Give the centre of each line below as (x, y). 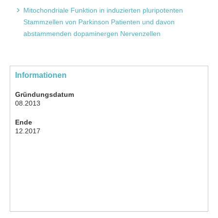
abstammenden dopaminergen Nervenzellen (92, 33)
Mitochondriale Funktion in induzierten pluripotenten (103, 10)
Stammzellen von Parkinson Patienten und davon (99, 22)
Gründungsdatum (45, 94)
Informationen (41, 75)
